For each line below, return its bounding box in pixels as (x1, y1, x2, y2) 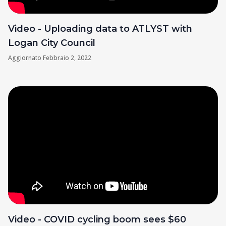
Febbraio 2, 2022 (43, 53, 91, 63)
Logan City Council (8, 37, 95, 49)
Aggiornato (8, 53, 43, 63)
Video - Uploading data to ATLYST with (8, 23, 192, 35)
